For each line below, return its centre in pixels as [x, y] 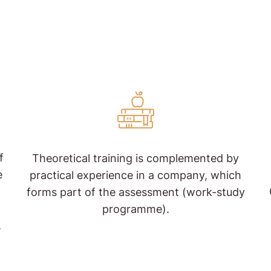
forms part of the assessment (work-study [135, 192]
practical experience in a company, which [135, 175]
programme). [135, 209]
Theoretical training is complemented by [135, 158]
